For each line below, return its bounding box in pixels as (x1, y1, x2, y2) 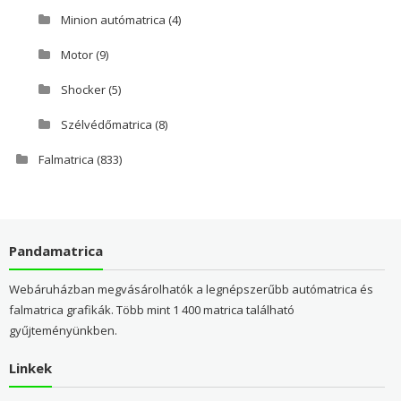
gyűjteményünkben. (8, 321, 117, 338)
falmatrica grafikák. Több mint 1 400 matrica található (8, 301, 294, 318)
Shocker (60, 81, 106, 98)
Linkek (8, 358, 52, 377)
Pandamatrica (8, 241, 103, 260)
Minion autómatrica (60, 12, 166, 29)
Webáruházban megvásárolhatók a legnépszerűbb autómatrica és (8, 280, 373, 297)
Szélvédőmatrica (60, 116, 152, 133)
